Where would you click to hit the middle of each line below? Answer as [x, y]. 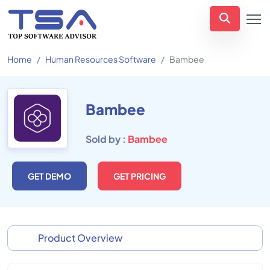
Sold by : [107, 139]
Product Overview [80, 238]
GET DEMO [49, 176]
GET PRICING [140, 176]
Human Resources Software [101, 59]
